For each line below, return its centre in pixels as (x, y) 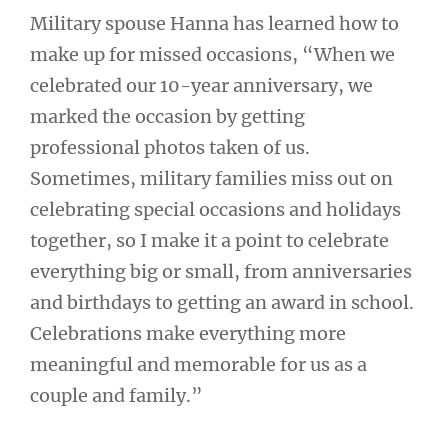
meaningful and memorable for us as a (198, 364)
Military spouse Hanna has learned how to (214, 23)
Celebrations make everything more (188, 333)
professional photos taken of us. (170, 147)
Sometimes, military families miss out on (211, 178)
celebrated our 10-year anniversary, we (201, 85)
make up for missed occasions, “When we (212, 54)
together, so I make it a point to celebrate (209, 240)
